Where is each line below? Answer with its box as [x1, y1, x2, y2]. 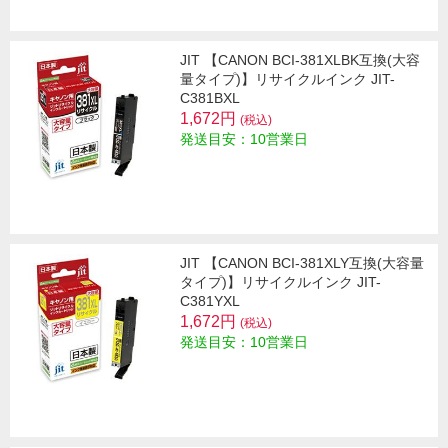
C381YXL [180, 292, 240, 309]
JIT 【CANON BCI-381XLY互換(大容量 [180, 254, 424, 271]
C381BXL [180, 89, 240, 106]
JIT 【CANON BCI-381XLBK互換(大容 [180, 51, 420, 68]
